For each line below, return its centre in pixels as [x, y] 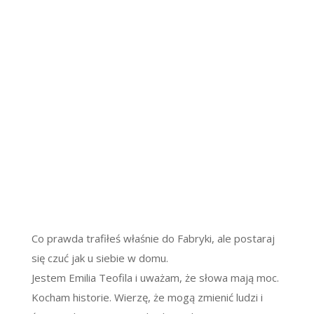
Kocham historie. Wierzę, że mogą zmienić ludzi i [147, 297]
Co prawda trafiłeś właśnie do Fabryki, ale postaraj [153, 238]
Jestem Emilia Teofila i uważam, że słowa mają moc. [155, 277]
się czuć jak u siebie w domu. [100, 258]
